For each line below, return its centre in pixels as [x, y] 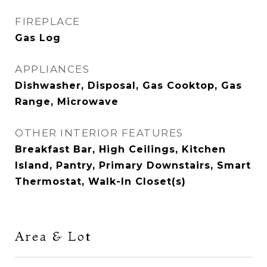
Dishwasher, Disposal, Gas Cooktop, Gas [128, 86]
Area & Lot [54, 236]
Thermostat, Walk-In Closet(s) [100, 181]
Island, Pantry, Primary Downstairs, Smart [133, 165]
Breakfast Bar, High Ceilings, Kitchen [120, 149]
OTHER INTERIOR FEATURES [99, 133]
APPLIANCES [52, 69]
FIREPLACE [48, 21]
